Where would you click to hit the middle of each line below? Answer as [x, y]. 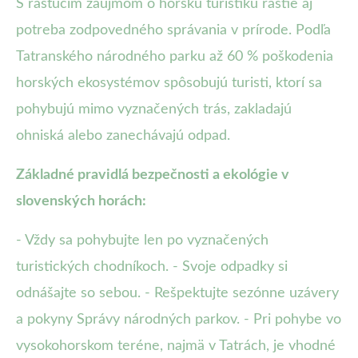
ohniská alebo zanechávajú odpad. [123, 136]
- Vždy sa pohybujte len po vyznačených [142, 241]
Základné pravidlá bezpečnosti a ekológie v [153, 175]
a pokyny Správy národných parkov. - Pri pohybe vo [179, 320]
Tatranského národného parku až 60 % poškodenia [175, 57]
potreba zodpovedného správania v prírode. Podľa [173, 31]
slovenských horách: [81, 202]
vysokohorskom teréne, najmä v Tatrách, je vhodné [176, 346]
